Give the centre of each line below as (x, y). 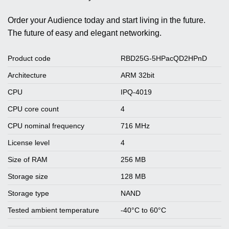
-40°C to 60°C (144, 210)
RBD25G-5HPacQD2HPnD (164, 58)
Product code (29, 58)
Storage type (28, 193)
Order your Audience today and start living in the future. (107, 20)
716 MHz (135, 126)
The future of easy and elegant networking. (85, 33)
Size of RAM (28, 159)
